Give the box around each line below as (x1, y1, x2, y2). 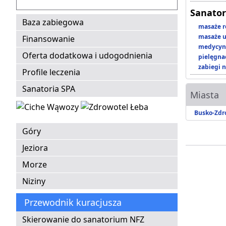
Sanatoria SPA (22, 83, 75, 95)
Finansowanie (22, 33, 75, 45)
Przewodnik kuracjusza (24, 196, 122, 209)
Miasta (190, 89, 219, 101)
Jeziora (22, 142, 48, 154)
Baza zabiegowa (22, 17, 84, 28)
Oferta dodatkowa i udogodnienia (22, 50, 152, 62)
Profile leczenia (22, 67, 80, 78)
